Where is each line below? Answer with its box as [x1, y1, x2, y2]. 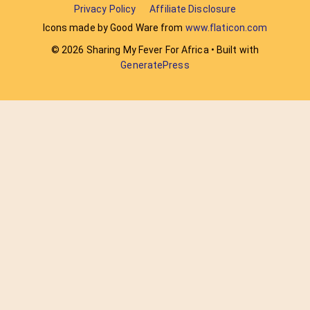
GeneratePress [120, 60, 190, 71]
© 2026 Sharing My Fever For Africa [51, 44, 209, 55]
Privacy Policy [73, 3, 136, 15]
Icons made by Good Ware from [42, 22, 185, 33]
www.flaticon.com [185, 22, 268, 33]
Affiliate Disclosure [149, 3, 237, 15]
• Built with [208, 44, 259, 55]
